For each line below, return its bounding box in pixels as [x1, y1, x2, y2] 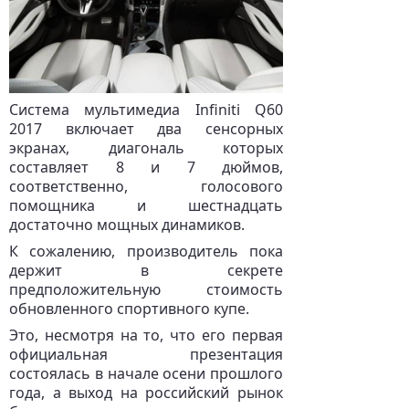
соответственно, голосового [9, 176, 283, 196]
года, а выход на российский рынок [9, 383, 283, 403]
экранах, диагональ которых [9, 138, 283, 158]
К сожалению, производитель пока [9, 241, 283, 261]
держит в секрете [9, 260, 283, 280]
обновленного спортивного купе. [9, 299, 249, 319]
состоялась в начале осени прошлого [9, 363, 283, 383]
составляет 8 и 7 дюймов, [9, 157, 283, 177]
